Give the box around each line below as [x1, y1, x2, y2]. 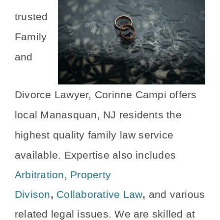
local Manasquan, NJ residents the [15, 109, 182, 121]
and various [145, 189, 205, 201]
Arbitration [15, 169, 64, 181]
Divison [15, 189, 51, 201]
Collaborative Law [56, 189, 143, 201]
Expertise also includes [64, 149, 176, 162]
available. [15, 149, 64, 162]
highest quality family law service [15, 129, 174, 141]
